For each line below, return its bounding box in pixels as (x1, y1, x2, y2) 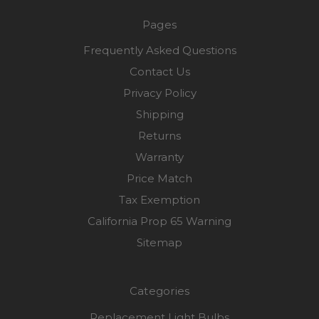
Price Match (127, 172, 192, 186)
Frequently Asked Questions (83, 43, 236, 58)
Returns (138, 129, 181, 143)
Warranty (135, 150, 184, 164)
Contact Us (129, 65, 190, 79)
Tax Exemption (119, 193, 200, 207)
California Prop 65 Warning (88, 214, 231, 229)
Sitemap (137, 236, 182, 250)
